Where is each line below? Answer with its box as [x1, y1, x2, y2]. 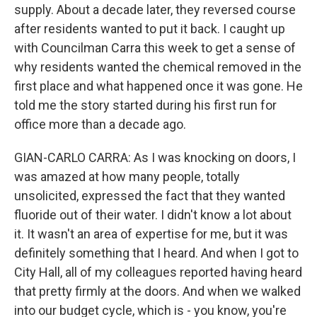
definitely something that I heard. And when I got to [14, 246, 299, 260]
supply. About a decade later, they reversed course [14, 2, 296, 17]
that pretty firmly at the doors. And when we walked [14, 284, 301, 299]
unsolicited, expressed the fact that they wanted [14, 188, 285, 203]
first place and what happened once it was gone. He [14, 79, 303, 93]
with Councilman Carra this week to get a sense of [14, 40, 296, 55]
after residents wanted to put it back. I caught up [14, 21, 285, 36]
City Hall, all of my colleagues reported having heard [14, 265, 302, 279]
